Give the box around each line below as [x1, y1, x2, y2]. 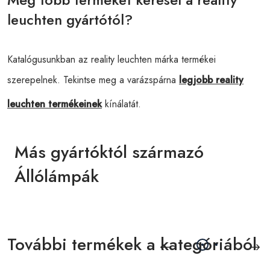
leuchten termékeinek [7, 97, 102, 111]
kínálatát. [102, 97, 141, 111]
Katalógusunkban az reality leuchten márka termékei [7, 52, 216, 66]
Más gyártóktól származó [14, 140, 204, 165]
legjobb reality [179, 73, 243, 87]
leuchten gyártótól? [7, 9, 133, 30]
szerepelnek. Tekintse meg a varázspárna [7, 73, 179, 87]
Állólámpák [14, 164, 99, 189]
